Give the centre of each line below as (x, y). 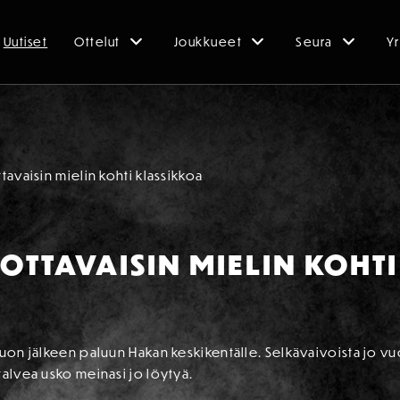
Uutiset (25, 42)
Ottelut (97, 42)
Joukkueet (208, 42)
